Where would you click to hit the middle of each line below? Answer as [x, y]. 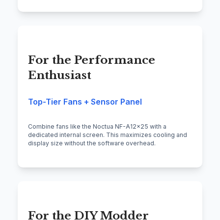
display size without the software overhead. [92, 143]
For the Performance [92, 60]
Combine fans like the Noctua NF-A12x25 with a [97, 126]
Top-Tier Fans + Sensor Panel [85, 102]
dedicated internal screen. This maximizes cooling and [108, 135]
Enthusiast [60, 75]
